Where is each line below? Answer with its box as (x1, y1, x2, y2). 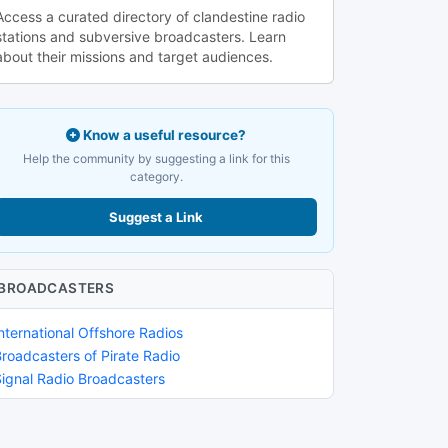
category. (129, 168, 183, 184)
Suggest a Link (109, 208, 203, 225)
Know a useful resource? (80, 126, 246, 143)
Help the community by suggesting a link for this (22, 150, 290, 166)
